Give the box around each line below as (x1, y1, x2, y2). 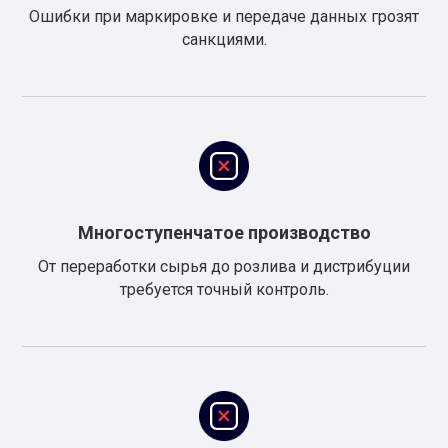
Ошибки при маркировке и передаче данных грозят (29, 7, 419, 26)
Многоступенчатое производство (77, 222, 371, 243)
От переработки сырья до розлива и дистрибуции (38, 257, 410, 276)
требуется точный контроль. (119, 280, 329, 299)
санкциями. (181, 30, 267, 49)
